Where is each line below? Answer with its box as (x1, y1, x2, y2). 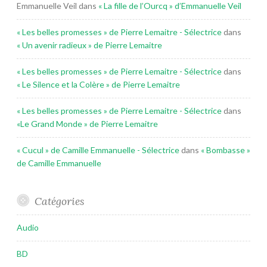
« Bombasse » (201, 145, 250, 156)
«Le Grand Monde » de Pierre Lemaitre (17, 119, 158, 129)
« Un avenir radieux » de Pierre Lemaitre (17, 40, 162, 51)
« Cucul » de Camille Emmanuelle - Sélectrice (17, 145, 179, 156)
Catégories (34, 194, 84, 209)
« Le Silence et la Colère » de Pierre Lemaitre (17, 79, 180, 90)
